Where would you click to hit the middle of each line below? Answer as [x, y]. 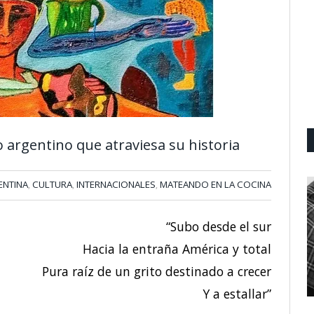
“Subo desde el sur [219, 226]
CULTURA [52, 184]
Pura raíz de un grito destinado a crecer [157, 271]
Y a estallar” [237, 294]
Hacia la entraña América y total [177, 249]
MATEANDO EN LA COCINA [216, 184]
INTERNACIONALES [116, 184]
